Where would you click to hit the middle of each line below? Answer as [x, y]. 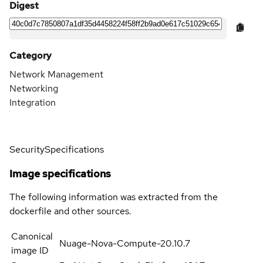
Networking [34, 88]
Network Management [56, 74]
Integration [33, 102]
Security [27, 149]
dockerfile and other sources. [70, 211]
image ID [30, 250]
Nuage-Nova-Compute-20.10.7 [125, 243]
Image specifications [60, 173]
